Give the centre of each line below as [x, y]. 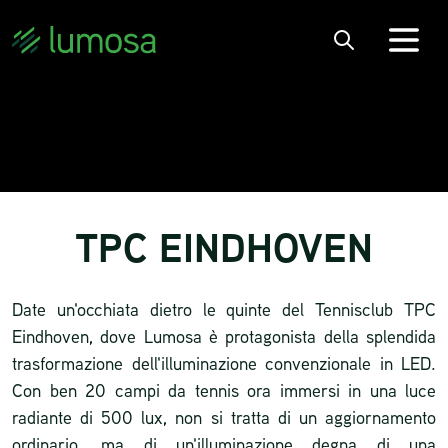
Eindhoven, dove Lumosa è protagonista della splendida [224, 336]
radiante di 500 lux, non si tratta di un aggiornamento [224, 417]
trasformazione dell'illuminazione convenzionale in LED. [224, 363]
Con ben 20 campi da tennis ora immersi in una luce [224, 390]
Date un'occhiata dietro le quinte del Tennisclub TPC [224, 309]
